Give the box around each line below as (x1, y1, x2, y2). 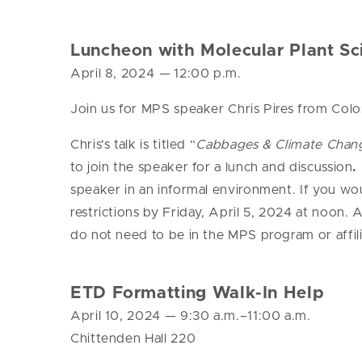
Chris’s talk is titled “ (70, 138, 196, 152)
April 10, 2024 (70, 309, 165, 323)
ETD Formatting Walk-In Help (70, 284, 324, 302)
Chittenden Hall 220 (70, 332, 196, 346)
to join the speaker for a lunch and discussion (70, 161, 353, 175)
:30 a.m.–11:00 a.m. (188, 309, 311, 323)
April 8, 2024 (70, 67, 158, 81)
